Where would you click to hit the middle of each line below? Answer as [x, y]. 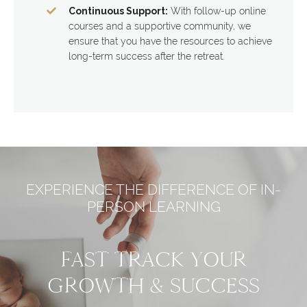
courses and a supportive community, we [160, 26]
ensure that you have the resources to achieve [170, 41]
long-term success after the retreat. [146, 56]
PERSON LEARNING [153, 206]
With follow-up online [217, 11]
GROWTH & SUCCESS [153, 285]
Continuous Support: [118, 11]
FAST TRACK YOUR [153, 259]
